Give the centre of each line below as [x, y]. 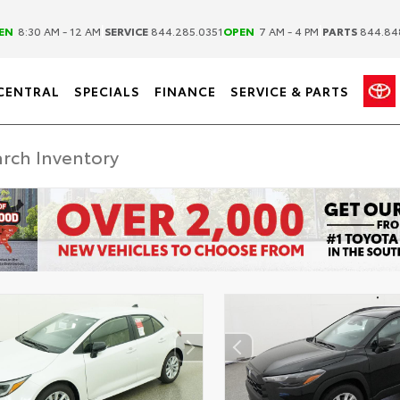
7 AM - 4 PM [287, 30]
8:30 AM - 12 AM [58, 30]
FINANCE [185, 91]
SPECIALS [107, 91]
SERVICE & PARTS [289, 91]
